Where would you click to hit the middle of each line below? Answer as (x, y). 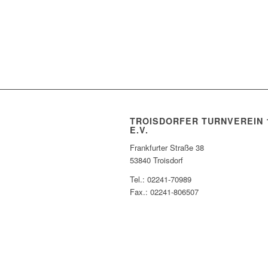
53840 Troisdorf (156, 160)
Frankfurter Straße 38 (167, 147)
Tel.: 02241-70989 (161, 179)
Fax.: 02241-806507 (164, 191)
